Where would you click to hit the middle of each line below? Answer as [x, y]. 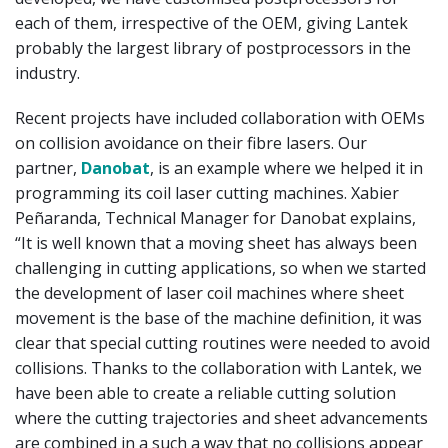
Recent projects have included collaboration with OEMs [220, 117]
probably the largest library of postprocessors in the [213, 47]
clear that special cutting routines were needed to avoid [222, 342]
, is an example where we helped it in [286, 167]
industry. [47, 72]
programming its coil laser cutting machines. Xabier [207, 192]
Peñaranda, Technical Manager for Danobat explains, [215, 217]
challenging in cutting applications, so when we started [220, 267]
